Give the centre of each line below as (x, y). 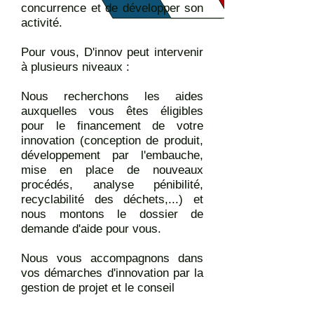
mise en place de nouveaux (112, 170)
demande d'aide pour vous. (91, 229)
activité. (42, 23)
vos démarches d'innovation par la (112, 273)
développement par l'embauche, (112, 155)
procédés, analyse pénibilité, (112, 185)
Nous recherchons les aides (112, 96)
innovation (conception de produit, (112, 141)
